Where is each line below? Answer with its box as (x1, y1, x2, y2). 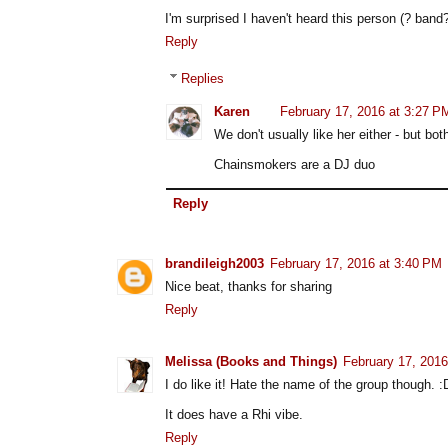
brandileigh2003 (165, 256, 264, 271)
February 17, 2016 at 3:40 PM (270, 256, 442, 271)
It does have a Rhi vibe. (165, 407, 303, 422)
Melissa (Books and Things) (165, 354, 337, 369)
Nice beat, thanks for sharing (165, 279, 332, 294)
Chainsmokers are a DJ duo (214, 156, 375, 172)
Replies (180, 70, 224, 86)
